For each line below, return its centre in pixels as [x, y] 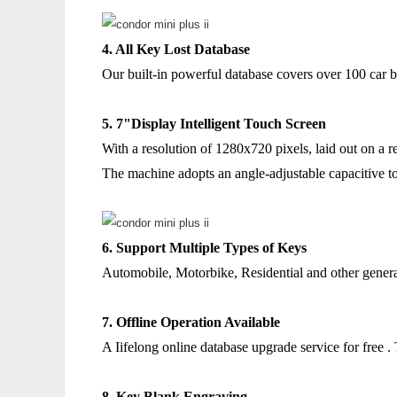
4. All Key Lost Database [176, 49]
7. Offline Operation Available [191, 322]
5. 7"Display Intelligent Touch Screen [214, 124]
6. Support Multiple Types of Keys [204, 248]
